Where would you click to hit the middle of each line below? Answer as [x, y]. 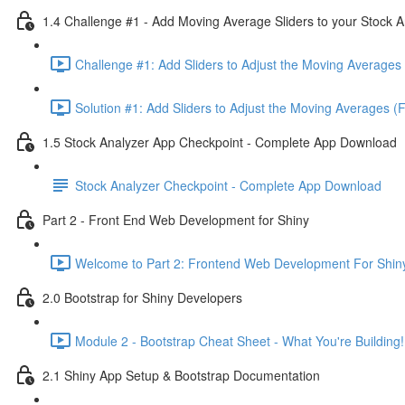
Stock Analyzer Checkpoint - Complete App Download [228, 185]
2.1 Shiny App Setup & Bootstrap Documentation [181, 375]
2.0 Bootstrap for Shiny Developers [142, 297]
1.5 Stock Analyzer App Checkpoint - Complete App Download [220, 141]
